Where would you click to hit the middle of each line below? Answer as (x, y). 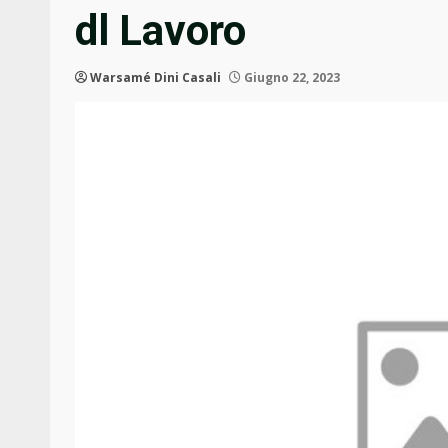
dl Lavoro (160, 31)
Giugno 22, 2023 (290, 78)
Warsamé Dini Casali (155, 78)
